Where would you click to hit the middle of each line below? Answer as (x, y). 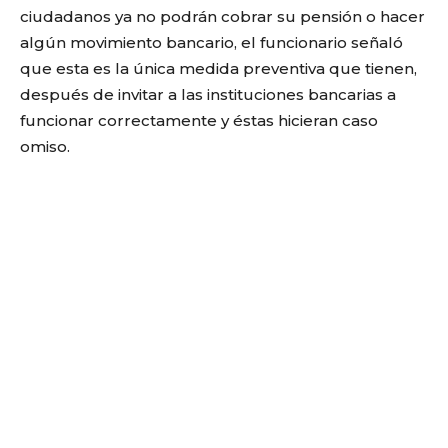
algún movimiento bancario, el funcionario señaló (211, 42)
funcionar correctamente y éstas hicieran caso (199, 120)
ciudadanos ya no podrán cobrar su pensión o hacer (222, 16)
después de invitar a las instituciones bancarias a (208, 94)
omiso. (45, 146)
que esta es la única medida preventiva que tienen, (218, 68)
